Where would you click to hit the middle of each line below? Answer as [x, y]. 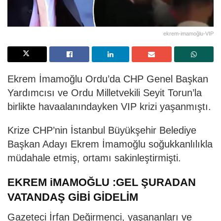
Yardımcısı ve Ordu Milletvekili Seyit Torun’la [105, 92]
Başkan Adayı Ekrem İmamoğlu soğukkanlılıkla [110, 144]
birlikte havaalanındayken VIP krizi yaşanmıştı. [109, 106]
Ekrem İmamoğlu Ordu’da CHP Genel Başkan [108, 79]
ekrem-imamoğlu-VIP [188, 33]
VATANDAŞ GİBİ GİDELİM [73, 197]
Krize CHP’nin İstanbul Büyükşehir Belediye [102, 130]
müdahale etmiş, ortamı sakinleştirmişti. [94, 158]
